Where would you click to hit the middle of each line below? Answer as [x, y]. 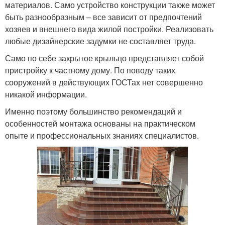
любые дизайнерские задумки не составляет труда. [100, 41]
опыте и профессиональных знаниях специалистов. [102, 136]
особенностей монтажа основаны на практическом [100, 124]
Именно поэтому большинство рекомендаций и [93, 111]
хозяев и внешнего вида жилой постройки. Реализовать [109, 29]
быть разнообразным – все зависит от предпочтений [103, 17]
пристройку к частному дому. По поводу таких [90, 70]
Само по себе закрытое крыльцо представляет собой [104, 58]
